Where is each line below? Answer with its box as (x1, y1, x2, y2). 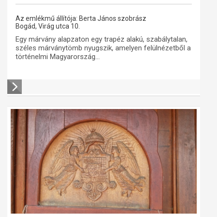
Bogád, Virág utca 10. (15, 22, 80, 30)
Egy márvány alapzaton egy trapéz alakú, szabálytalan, (15, 35, 187, 44)
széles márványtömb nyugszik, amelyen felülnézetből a (15, 44, 191, 52)
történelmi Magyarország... (15, 52, 100, 61)
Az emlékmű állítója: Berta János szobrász (15, 15, 146, 22)
